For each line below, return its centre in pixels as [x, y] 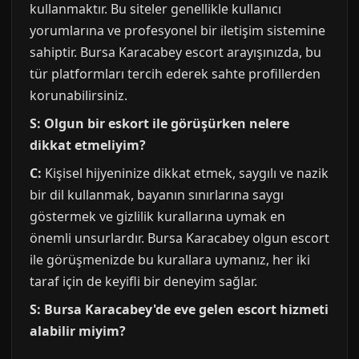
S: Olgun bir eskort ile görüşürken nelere [159, 123]
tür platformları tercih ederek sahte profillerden [175, 74]
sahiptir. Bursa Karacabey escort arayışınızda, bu [175, 52]
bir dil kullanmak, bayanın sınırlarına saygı [157, 195]
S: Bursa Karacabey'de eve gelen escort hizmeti [179, 309]
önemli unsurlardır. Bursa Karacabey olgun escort [179, 238]
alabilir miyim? [78, 331]
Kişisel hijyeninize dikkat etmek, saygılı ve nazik [185, 173]
